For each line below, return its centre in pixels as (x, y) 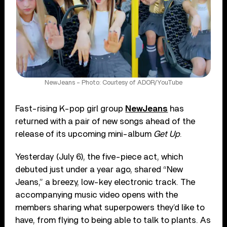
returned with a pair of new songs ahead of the (105, 121)
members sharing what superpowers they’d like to (110, 207)
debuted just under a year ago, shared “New (99, 169)
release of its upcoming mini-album (85, 134)
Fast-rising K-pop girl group (70, 108)
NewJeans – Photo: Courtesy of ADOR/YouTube (113, 83)
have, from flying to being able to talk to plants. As (113, 220)
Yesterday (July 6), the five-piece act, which (99, 157)
